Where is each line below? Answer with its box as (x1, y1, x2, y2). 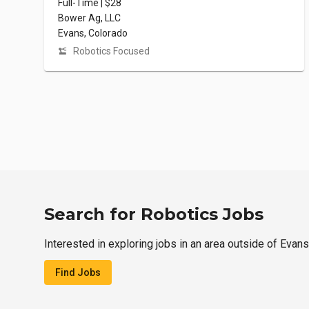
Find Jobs (55, 267, 101, 279)
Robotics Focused (73, 46, 150, 57)
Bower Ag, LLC (58, 12, 121, 24)
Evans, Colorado (58, 28, 128, 39)
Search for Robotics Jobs (44, 204, 263, 225)
